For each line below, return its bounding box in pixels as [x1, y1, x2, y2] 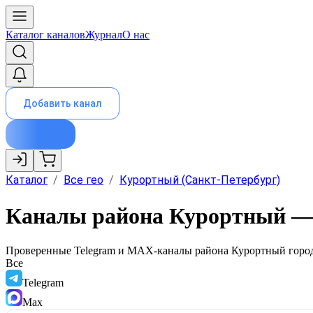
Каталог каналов [6, 29, 85, 41]
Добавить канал [23, 98, 102, 109]
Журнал [85, 29, 122, 41]
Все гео [64, 173, 103, 187]
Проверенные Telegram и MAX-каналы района [6, 244, 231, 256]
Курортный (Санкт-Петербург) [119, 173, 280, 187]
